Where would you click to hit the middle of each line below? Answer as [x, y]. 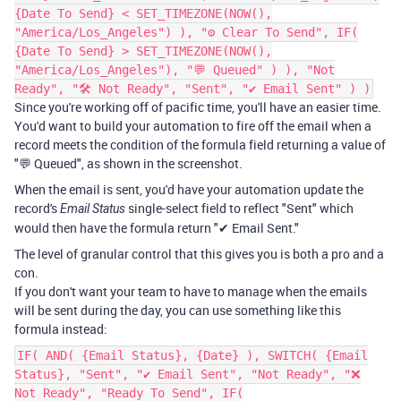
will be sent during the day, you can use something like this [178, 310]
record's [37, 208]
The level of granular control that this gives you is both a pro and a [199, 253]
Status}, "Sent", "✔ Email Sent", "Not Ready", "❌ [188, 374]
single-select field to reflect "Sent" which [239, 208]
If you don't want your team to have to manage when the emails [191, 291]
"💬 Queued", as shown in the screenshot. [130, 163]
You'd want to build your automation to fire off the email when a [193, 125]
